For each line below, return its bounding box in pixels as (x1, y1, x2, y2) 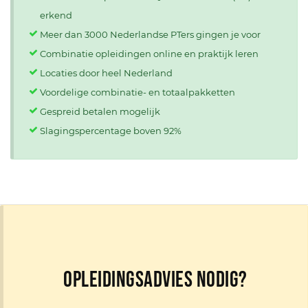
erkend (40, 9, 72, 21)
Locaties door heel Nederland (40, 67, 173, 78)
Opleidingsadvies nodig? (63, 266, 247, 294)
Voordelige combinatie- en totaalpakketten (40, 86, 235, 98)
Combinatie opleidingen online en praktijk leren (40, 47, 258, 59)
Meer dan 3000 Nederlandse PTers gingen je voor (40, 28, 261, 40)
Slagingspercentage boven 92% (40, 124, 181, 136)
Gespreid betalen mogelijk (40, 105, 160, 117)
